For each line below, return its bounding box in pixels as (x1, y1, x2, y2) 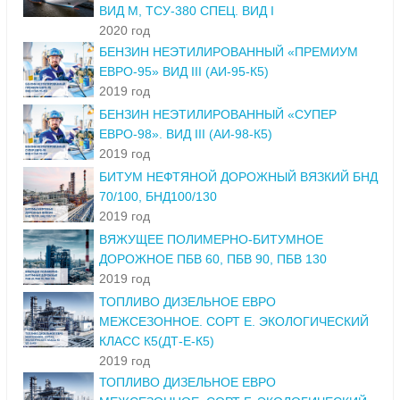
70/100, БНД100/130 (99, 189, 217, 204)
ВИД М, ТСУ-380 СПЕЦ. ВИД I (99, 4, 274, 19)
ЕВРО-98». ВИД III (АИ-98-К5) (99, 127, 272, 142)
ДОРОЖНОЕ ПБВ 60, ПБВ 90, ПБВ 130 (99, 252, 327, 267)
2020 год (99, 23, 150, 38)
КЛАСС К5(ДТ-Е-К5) (99, 334, 214, 349)
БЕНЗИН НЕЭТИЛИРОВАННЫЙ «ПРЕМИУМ (99, 45, 358, 60)
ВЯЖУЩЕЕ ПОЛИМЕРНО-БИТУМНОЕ (99, 232, 323, 247)
